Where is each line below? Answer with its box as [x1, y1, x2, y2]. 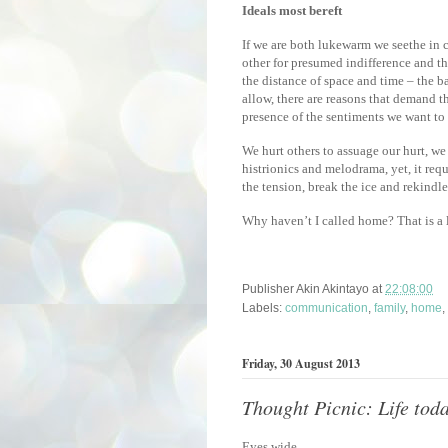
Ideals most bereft [242, 2, 342, 18]
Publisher [242, 281, 296, 296]
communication [285, 300, 368, 315]
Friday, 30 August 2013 [242, 354, 360, 372]
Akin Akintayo [296, 281, 369, 296]
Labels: [242, 300, 285, 315]
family [374, 300, 405, 315]
